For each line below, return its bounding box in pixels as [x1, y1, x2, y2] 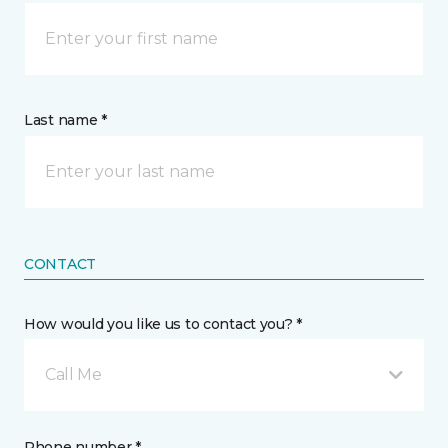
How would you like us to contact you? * [24, 315, 303, 333]
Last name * [24, 111, 107, 129]
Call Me [45, 365, 102, 384]
